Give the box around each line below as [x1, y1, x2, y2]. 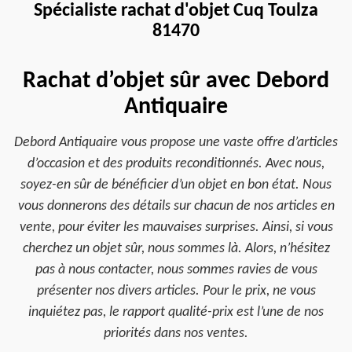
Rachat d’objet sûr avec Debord [23, 69, 329, 93]
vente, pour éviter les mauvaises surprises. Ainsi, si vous [19, 220, 333, 235]
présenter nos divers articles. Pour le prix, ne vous [36, 284, 316, 299]
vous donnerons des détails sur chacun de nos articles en [17, 199, 335, 214]
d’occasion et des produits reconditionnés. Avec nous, [27, 156, 324, 171]
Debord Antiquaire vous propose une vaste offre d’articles [14, 135, 338, 150]
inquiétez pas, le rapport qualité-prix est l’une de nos [28, 305, 324, 320]
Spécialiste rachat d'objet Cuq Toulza [34, 2, 318, 20]
